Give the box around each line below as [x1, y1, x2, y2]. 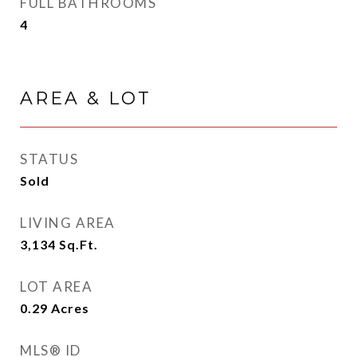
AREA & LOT [20, 88, 151, 109]
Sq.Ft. [59, 237, 98, 252]
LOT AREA [20, 278, 92, 295]
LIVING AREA [20, 214, 116, 231]
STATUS [20, 151, 78, 167]
